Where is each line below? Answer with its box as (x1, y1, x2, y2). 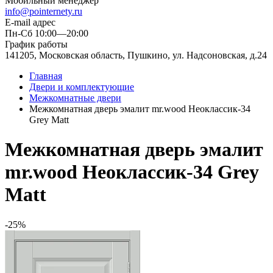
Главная (29, 71, 62, 81)
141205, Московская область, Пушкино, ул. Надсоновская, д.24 (5, 50, 267, 60)
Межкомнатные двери (29, 93, 121, 103)
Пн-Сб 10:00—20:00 (5, 28, 88, 38)
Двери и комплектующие (29, 82, 134, 92)
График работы (5, 39, 68, 49)
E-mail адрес (5, 17, 55, 27)
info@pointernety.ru (5, 6, 82, 16)
